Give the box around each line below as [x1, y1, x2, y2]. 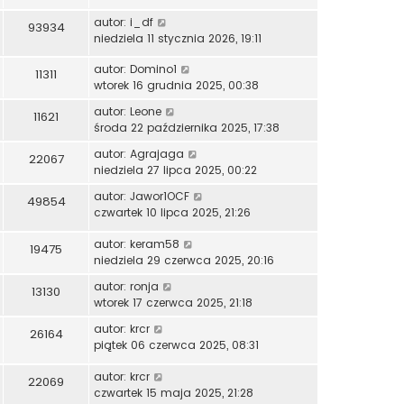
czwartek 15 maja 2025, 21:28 [94, 384, 253, 400]
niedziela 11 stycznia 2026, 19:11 [94, 30, 262, 46]
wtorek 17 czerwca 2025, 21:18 [94, 295, 252, 311]
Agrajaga [130, 146, 184, 162]
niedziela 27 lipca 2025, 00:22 [94, 162, 257, 179]
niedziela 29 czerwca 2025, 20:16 [94, 252, 274, 269]
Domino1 [130, 61, 177, 78]
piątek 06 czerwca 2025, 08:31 [94, 337, 259, 353]
